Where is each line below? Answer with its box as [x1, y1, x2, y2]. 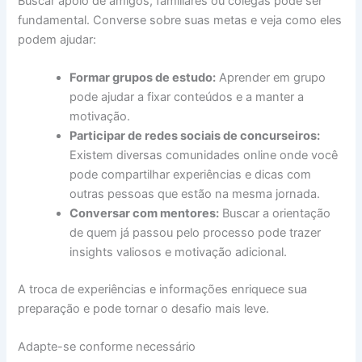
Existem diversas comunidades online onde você [69, 148, 339, 163]
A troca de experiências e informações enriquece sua [18, 282, 308, 297]
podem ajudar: [18, 32, 97, 47]
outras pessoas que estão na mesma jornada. [69, 187, 321, 202]
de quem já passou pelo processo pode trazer [69, 225, 322, 241]
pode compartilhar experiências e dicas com [69, 167, 312, 183]
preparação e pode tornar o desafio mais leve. [18, 301, 270, 316]
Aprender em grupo [216, 70, 326, 86]
